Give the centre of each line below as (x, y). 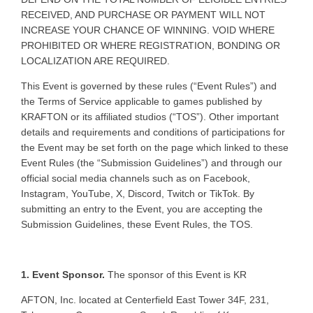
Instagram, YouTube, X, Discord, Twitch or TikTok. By (138, 193)
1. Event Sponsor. (63, 274)
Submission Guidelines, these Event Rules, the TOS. (137, 224)
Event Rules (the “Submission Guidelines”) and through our (152, 162)
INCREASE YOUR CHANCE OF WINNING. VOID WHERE (148, 30)
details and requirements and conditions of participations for (153, 132)
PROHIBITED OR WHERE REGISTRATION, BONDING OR (151, 45)
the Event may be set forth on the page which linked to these (155, 147)
